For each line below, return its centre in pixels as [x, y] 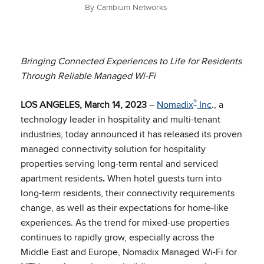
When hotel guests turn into [164, 178]
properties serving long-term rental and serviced [119, 164]
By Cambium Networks [126, 7]
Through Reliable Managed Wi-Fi [88, 76]
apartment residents [62, 178]
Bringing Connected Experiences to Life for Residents [131, 61]
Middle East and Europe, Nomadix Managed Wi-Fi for [129, 252]
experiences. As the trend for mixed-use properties [125, 222]
